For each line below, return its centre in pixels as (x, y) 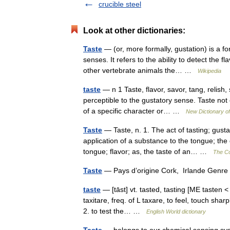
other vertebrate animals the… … (140, 70)
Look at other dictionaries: (134, 31)
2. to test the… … (115, 211)
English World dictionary (176, 212)
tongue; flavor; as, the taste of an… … (148, 151)
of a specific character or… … (135, 111)
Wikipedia (209, 71)
